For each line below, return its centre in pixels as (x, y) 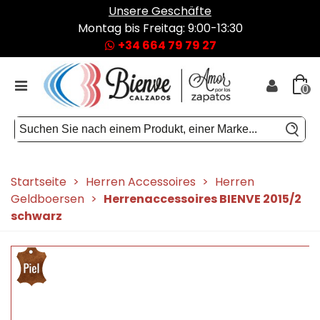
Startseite (39, 182)
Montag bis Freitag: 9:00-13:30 (160, 28)
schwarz (36, 216)
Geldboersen (47, 199)
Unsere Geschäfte (160, 11)
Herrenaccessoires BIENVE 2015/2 (202, 199)
